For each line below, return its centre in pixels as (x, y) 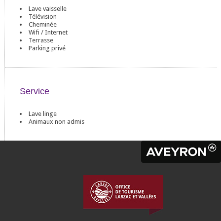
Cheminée (42, 24)
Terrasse (41, 40)
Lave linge (42, 114)
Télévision (42, 17)
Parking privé (47, 48)
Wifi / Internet (48, 32)
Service (34, 91)
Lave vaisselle (47, 9)
